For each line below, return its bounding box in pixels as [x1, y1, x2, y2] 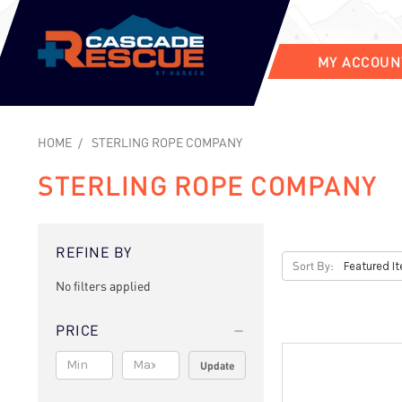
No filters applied [56, 278, 151, 293]
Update [199, 358, 235, 371]
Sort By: [292, 258, 334, 273]
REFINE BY [56, 243, 132, 260]
